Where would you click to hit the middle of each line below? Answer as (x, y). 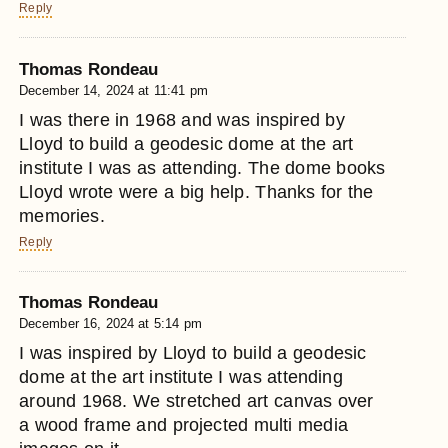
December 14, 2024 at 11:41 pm (113, 90)
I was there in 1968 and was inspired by (182, 119)
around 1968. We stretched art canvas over (196, 401)
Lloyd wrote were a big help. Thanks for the (196, 191)
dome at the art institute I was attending (181, 377)
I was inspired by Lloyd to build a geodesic (193, 353)
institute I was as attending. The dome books (202, 167)
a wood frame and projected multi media (183, 425)
